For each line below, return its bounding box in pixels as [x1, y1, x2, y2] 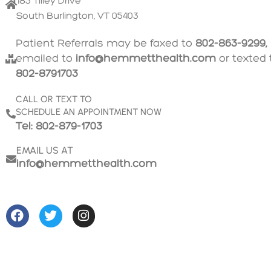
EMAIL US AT [16, 145, 73, 157]
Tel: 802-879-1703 [16, 120, 102, 132]
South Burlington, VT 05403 [16, 11, 139, 22]
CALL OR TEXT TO [16, 94, 92, 105]
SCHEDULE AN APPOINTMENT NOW [16, 106, 162, 118]
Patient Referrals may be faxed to [16, 38, 195, 50]
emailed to [16, 53, 76, 65]
